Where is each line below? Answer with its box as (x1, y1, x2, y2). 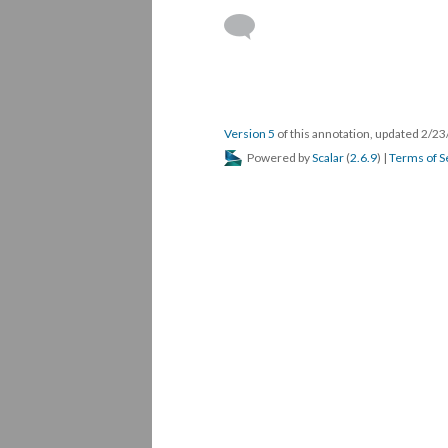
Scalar (312, 150, 344, 165)
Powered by (245, 150, 312, 165)
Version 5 (224, 126, 275, 141)
